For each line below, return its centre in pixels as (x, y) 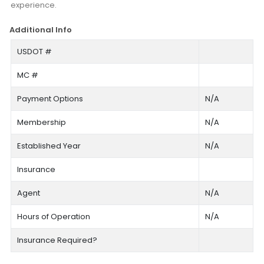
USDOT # (34, 52)
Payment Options (50, 99)
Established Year (49, 146)
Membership (41, 122)
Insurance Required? (57, 240)
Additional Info (41, 29)
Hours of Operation (53, 217)
